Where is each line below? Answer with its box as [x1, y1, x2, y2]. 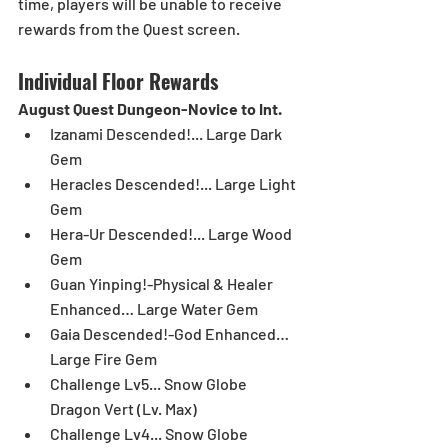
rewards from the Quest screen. [18, 19, 240, 39]
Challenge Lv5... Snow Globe [50, 374, 250, 394]
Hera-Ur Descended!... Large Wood [50, 224, 295, 244]
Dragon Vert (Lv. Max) [50, 399, 203, 419]
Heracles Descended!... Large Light [50, 174, 299, 194]
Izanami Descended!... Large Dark [50, 124, 285, 144]
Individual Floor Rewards [18, 66, 218, 97]
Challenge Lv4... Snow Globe [50, 424, 251, 444]
